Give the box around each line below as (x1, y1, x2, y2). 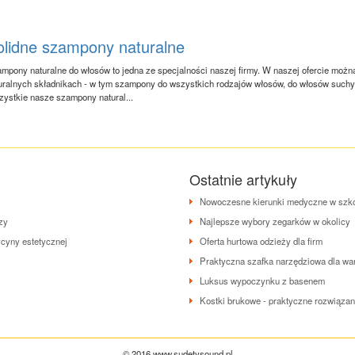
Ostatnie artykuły (189, 169, 297, 190)
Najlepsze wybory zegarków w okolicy (200, 215, 350, 228)
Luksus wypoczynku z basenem (200, 274, 325, 288)
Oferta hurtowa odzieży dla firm (200, 235, 323, 248)
